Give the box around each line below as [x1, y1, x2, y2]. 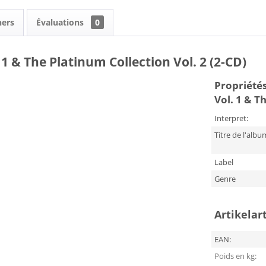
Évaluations [36, 17, 86, 28]
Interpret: [214, 113, 248, 123]
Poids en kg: [214, 251, 256, 261]
